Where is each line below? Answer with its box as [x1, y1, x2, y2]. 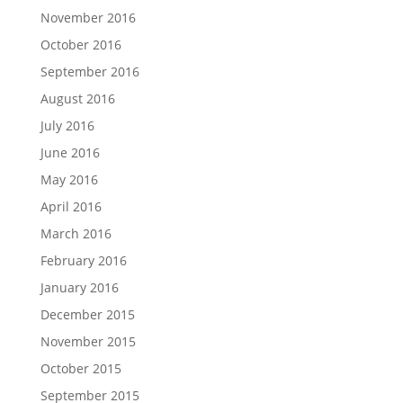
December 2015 [40, 306, 135, 323]
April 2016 [40, 198, 102, 215]
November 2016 [40, 9, 136, 26]
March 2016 [40, 225, 112, 242]
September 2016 [40, 63, 139, 80]
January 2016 [40, 279, 119, 296]
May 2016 [40, 171, 98, 188]
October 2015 [40, 360, 121, 377]
